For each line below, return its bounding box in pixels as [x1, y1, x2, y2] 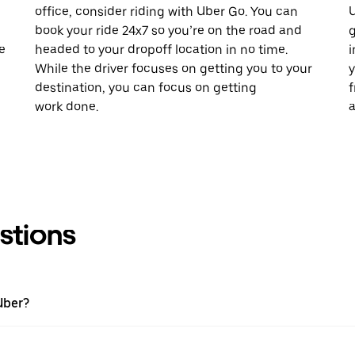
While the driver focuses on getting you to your [35, 60, 312, 76]
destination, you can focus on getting [35, 79, 257, 95]
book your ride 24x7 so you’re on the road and [35, 22, 302, 38]
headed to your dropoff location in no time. [35, 41, 288, 57]
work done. [35, 98, 98, 114]
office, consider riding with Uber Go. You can [35, 3, 298, 19]
